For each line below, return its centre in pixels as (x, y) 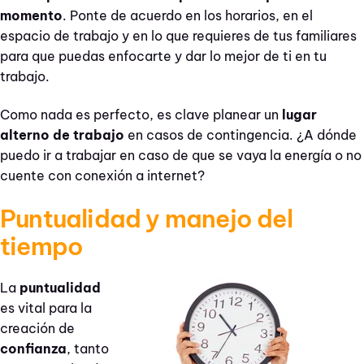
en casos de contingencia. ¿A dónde (240, 135)
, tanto (88, 348)
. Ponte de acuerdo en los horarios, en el (188, 15)
